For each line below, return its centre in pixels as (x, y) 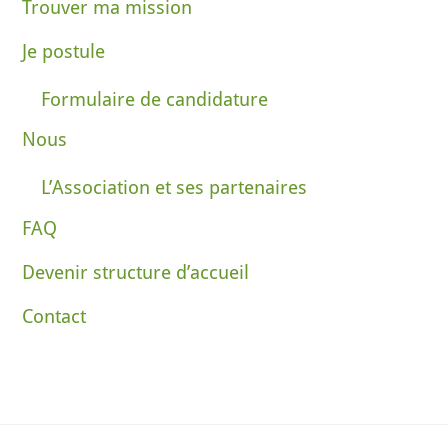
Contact (54, 316)
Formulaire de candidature (155, 99)
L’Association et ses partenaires (174, 188)
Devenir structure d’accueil (136, 272)
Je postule (64, 51)
